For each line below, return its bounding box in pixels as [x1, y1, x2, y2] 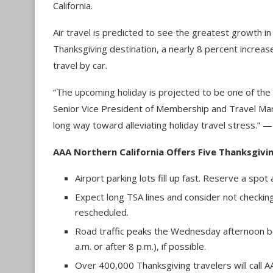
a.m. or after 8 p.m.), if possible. [75, 240, 206, 252]
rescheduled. [75, 206, 129, 218]
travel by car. [53, 59, 107, 71]
